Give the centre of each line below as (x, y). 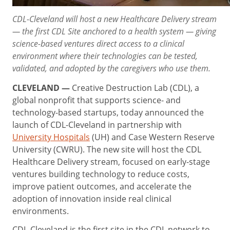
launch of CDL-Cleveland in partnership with (97, 124)
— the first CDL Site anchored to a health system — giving (114, 31)
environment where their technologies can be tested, (105, 56)
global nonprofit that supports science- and (97, 100)
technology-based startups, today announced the (108, 112)
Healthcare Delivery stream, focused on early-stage (111, 161)
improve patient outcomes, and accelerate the (102, 186)
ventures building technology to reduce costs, (101, 174)
